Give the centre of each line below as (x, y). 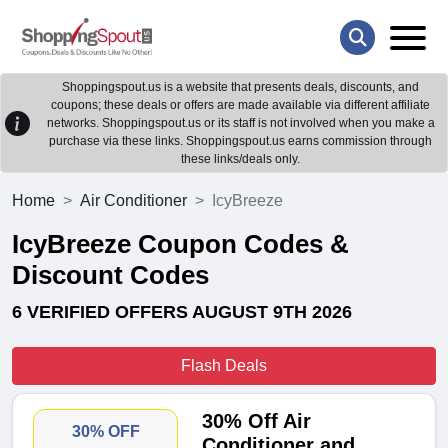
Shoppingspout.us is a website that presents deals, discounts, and (240, 87)
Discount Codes (110, 275)
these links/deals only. (240, 159)
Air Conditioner (133, 201)
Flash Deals (224, 366)
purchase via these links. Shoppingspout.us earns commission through (240, 141)
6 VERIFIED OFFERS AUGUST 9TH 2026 (182, 312)
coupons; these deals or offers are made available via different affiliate (240, 105)
